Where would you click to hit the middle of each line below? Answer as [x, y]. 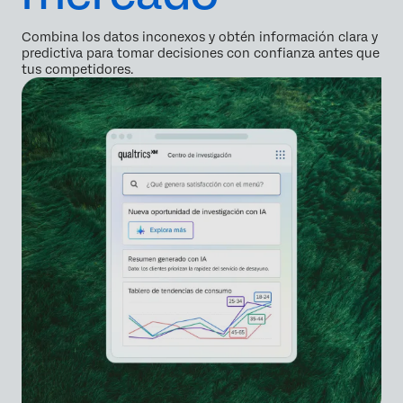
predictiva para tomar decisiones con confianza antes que [201, 54]
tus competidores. [77, 70]
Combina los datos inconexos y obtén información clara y [200, 37]
